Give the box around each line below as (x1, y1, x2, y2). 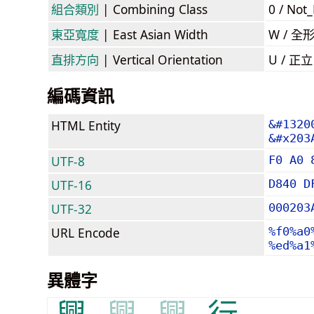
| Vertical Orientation (99, 50, 223, 68)
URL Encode (51, 224, 120, 241)
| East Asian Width (99, 25, 208, 43)
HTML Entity (51, 116, 121, 134)
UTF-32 (51, 200, 92, 217)
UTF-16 (51, 176, 92, 193)
